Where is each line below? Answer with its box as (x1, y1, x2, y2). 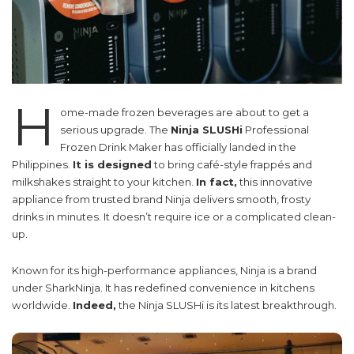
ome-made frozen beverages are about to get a (59, 106, 309, 119)
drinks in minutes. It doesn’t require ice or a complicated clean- (12, 210, 336, 223)
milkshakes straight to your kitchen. (12, 175, 196, 188)
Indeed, (73, 299, 116, 311)
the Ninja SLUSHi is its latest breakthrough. (116, 299, 337, 311)
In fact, (196, 175, 237, 188)
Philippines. (12, 158, 73, 171)
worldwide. (12, 299, 73, 311)
